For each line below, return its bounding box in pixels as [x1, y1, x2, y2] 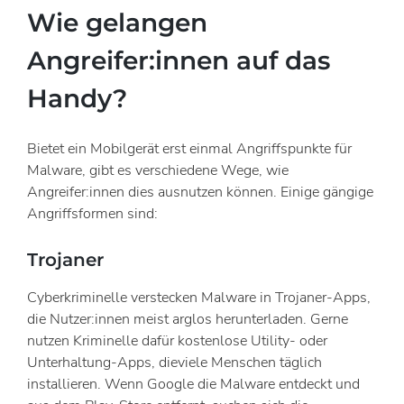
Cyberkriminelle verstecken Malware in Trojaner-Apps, [27, 288, 371, 308]
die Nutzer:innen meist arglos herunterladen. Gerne [27, 309, 348, 330]
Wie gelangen [27, 6, 207, 38]
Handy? [27, 82, 127, 114]
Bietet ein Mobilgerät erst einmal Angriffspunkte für [27, 139, 352, 160]
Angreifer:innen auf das [27, 44, 330, 76]
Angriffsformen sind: [27, 204, 158, 225]
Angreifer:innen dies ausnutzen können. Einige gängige [27, 182, 373, 203]
